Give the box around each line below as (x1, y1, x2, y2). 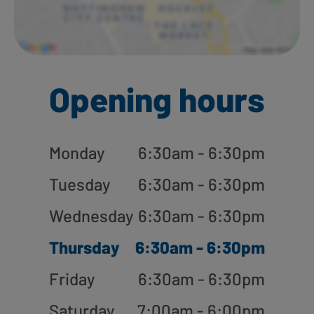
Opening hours (49, 78, 265, 119)
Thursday (49, 236, 119, 257)
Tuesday (49, 173, 110, 194)
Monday (49, 142, 104, 163)
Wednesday (49, 205, 133, 226)
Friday (49, 268, 95, 289)
